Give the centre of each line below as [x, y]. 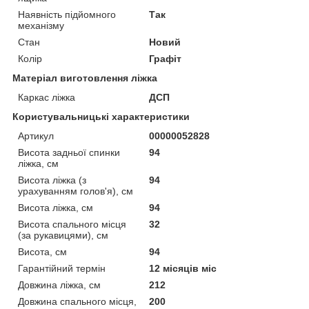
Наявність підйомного [67, 14]
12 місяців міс [183, 268]
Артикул [36, 136]
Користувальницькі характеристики [101, 116]
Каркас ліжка [47, 97]
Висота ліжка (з [52, 180]
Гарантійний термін [62, 268]
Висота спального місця [72, 224]
